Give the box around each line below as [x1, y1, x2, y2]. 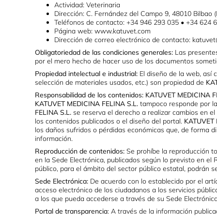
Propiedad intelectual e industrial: [35, 69, 138, 78]
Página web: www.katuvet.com [54, 27, 151, 36]
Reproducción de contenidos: [35, 147, 124, 156]
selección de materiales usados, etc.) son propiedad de [35, 78, 206, 87]
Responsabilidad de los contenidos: [35, 91, 143, 100]
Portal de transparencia [35, 207, 108, 216]
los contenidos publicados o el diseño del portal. [35, 117, 184, 126]
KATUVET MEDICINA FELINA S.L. [35, 99, 138, 108]
